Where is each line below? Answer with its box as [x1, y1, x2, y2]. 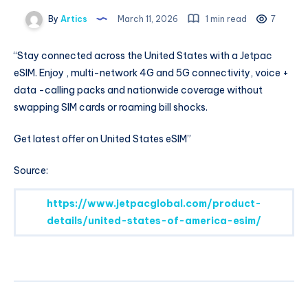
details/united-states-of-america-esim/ [47, 214, 261, 227]
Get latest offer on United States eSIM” [14, 133, 191, 146]
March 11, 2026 [115, 14, 180, 25]
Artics [58, 14, 87, 25]
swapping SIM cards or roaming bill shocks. [14, 101, 208, 114]
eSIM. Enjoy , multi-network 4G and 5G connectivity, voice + [14, 67, 289, 80]
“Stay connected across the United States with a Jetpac [14, 49, 272, 63]
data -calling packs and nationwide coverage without [14, 84, 263, 97]
